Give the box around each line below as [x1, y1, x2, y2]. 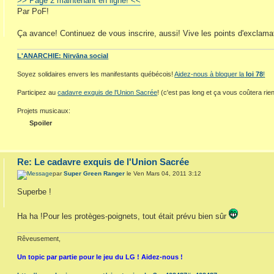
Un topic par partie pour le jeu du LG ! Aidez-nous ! [17, 253, 183, 261]
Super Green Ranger [64, 170, 125, 177]
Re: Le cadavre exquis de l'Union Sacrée [17, 156, 190, 167]
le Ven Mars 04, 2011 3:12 [125, 170, 202, 177]
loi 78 [244, 70, 264, 78]
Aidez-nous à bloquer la [174, 70, 245, 78]
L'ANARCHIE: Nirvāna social [17, 51, 109, 59]
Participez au [17, 88, 58, 96]
